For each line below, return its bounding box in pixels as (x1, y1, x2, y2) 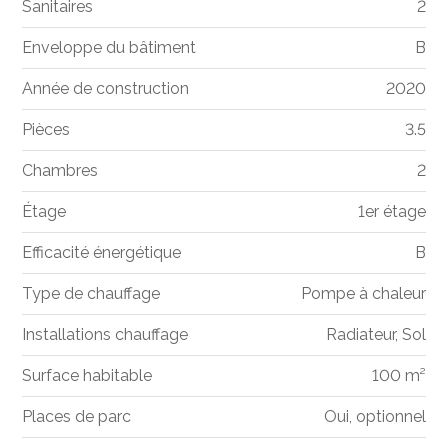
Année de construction (22, 79, 190, 99)
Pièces (22, 120, 71, 140)
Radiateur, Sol (325, 325, 426, 345)
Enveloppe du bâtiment (22, 38, 197, 58)
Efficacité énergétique (22, 243, 182, 263)
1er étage (357, 202, 426, 222)
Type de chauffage (22, 284, 161, 304)
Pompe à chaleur (300, 284, 426, 304)
